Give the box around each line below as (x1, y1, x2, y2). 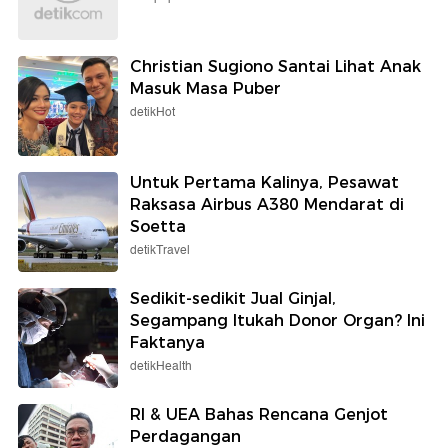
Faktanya (130, 332, 205, 352)
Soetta (130, 216, 186, 236)
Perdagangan (130, 426, 241, 446)
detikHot (130, 102, 175, 122)
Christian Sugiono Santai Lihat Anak (130, 56, 421, 76)
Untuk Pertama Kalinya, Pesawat (130, 172, 399, 192)
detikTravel (130, 240, 190, 260)
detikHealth (130, 356, 192, 376)
